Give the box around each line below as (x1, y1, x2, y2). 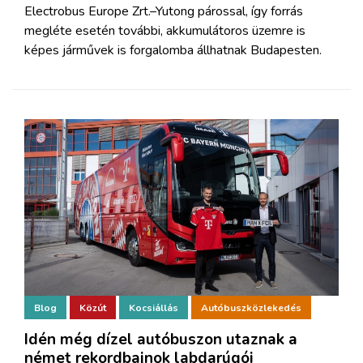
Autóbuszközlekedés (201, 301, 301, 314)
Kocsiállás (129, 301, 178, 314)
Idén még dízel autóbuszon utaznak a (24, 328, 297, 350)
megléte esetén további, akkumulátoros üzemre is (24, 21, 305, 40)
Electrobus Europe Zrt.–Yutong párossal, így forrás (24, 2, 303, 20)
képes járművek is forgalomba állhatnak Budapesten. (24, 41, 322, 59)
